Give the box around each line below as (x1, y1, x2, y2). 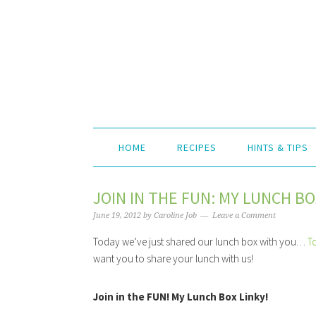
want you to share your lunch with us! (93, 252, 253, 265)
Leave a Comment (212, 211, 276, 220)
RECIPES (177, 141, 217, 154)
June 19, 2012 (93, 211, 141, 220)
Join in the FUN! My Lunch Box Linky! (93, 290, 268, 303)
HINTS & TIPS (248, 141, 308, 154)
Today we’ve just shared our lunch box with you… (93, 235, 308, 248)
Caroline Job (154, 211, 197, 220)
